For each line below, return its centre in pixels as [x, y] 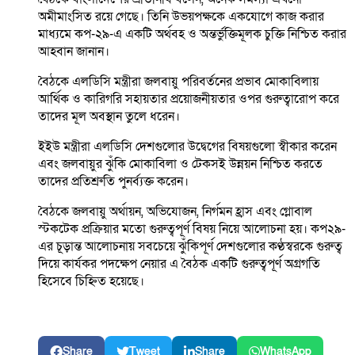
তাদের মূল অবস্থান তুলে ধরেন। [109, 117]
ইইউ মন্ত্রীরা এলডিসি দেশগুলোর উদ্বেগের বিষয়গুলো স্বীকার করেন [187, 147]
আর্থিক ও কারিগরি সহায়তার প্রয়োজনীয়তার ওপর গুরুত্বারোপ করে [189, 99]
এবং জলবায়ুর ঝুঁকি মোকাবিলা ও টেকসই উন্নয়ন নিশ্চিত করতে [180, 164]
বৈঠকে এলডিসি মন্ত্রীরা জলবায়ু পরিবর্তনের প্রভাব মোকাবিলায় [178, 82]
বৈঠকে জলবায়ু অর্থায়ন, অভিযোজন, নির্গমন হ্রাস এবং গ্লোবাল [175, 212]
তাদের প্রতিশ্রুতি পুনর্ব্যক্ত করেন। [113, 182]
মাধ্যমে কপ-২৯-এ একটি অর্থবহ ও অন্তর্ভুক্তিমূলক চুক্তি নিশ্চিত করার [192, 34]
